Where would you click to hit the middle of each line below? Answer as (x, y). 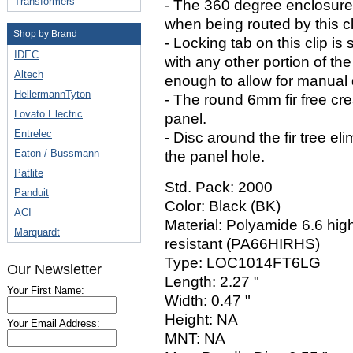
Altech (29, 74)
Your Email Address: (54, 323)
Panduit (32, 193)
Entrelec (33, 134)
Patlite (29, 173)
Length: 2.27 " (212, 282)
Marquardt (37, 232)
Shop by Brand (45, 34)
